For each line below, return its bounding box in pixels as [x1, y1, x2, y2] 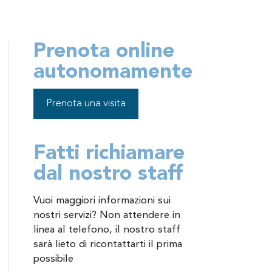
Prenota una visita [46, 98, 126, 109]
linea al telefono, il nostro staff [33, 225, 181, 235]
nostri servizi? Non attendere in [33, 210, 181, 220]
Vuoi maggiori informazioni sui [33, 195, 171, 206]
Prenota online [33, 41, 175, 62]
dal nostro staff [33, 164, 183, 185]
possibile [33, 254, 74, 264]
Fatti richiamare [33, 143, 185, 164]
